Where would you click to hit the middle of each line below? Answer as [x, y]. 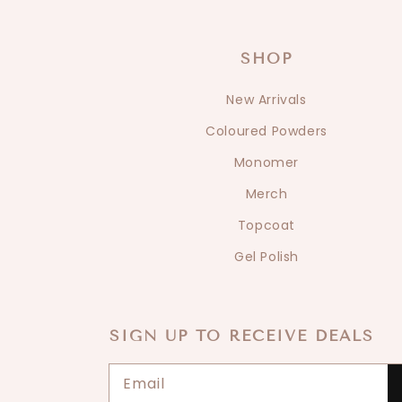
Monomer [267, 162]
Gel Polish [267, 257]
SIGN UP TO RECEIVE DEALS [242, 336]
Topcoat [267, 225]
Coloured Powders [267, 131]
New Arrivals [267, 100]
